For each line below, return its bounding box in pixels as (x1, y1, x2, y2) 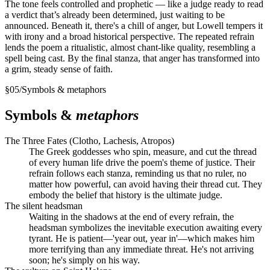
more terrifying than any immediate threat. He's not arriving (29, 243, 254, 254)
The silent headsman (5, 200, 83, 211)
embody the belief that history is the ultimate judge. (29, 189, 222, 200)
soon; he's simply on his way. (29, 254, 140, 265)
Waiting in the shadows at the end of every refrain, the (29, 211, 234, 222)
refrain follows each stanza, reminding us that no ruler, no (29, 168, 246, 178)
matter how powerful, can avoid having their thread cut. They (29, 178, 262, 189)
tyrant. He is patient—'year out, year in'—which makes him (29, 233, 254, 243)
